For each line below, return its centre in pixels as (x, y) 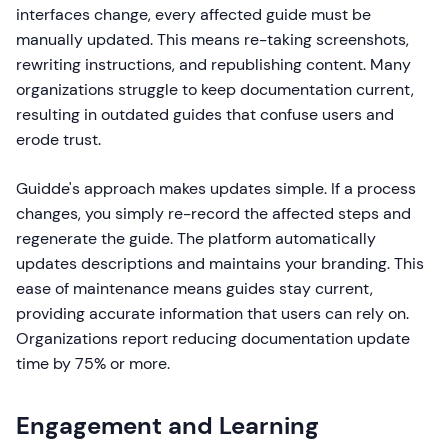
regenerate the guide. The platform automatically (196, 239)
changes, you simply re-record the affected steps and (213, 214)
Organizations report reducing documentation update (213, 339)
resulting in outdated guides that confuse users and (205, 115)
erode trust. (58, 140)
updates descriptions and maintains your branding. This (220, 264)
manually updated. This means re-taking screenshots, (212, 40)
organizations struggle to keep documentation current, (215, 90)
